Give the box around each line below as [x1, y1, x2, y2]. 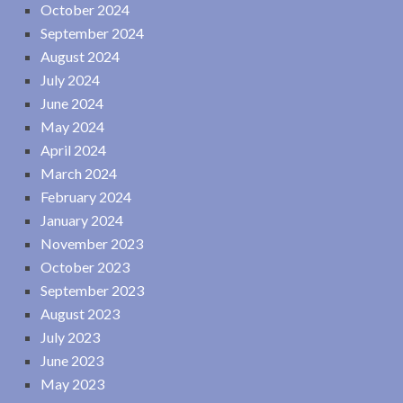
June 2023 [40, 351, 103, 369]
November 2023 [40, 234, 143, 252]
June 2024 [40, 94, 103, 112]
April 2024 [40, 140, 106, 158]
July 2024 [40, 70, 100, 88]
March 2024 [40, 164, 117, 182]
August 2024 [40, 47, 120, 65]
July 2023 [40, 327, 100, 345]
